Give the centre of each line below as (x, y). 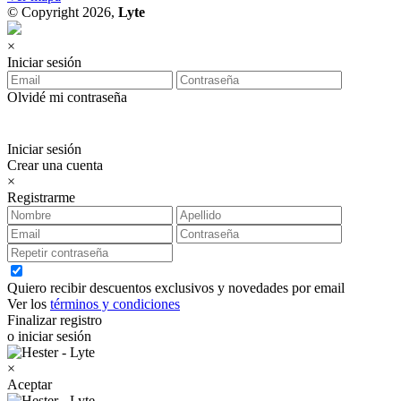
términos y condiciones (115, 304)
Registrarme (41, 197)
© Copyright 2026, (63, 12)
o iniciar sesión (49, 336)
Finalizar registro (55, 320)
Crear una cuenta (55, 165)
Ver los (29, 304)
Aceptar (30, 384)
